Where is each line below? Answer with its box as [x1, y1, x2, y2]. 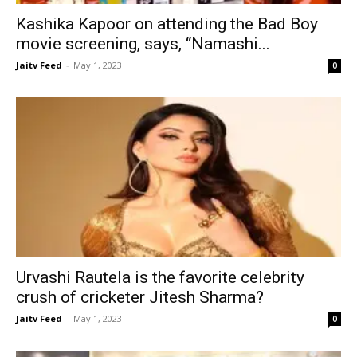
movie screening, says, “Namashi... [16, 33, 270, 53]
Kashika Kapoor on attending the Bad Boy [16, 14, 318, 33]
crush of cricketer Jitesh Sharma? [16, 288, 264, 308]
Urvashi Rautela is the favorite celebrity [16, 268, 304, 288]
